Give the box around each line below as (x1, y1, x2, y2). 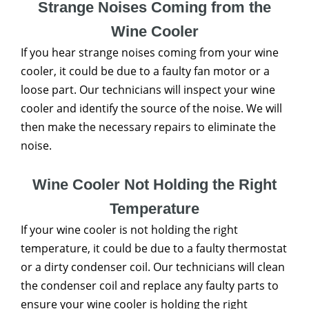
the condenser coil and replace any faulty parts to (21, 278, 279, 293)
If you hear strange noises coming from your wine (21, 45, 279, 60)
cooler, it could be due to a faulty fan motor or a (21, 63, 270, 79)
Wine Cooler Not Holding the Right (32, 176, 277, 193)
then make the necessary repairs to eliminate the (21, 119, 276, 134)
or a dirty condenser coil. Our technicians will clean (21, 259, 285, 275)
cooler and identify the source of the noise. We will (21, 101, 282, 116)
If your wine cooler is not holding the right (21, 222, 238, 237)
